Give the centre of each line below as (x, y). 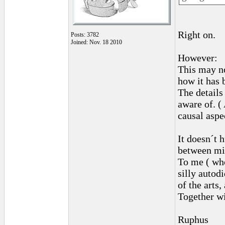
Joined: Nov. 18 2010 (96, 42)
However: (198, 58)
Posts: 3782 (85, 35)
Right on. (197, 35)
